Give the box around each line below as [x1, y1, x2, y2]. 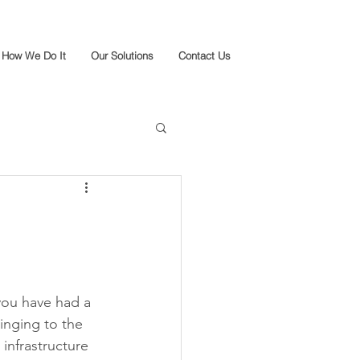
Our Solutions [91, 49, 153, 62]
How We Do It [2, 49, 66, 62]
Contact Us [178, 49, 231, 62]
